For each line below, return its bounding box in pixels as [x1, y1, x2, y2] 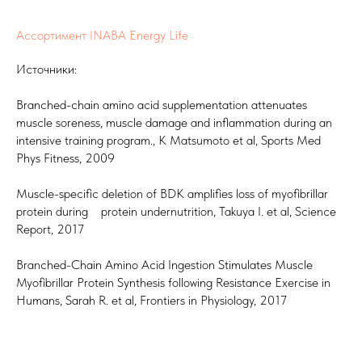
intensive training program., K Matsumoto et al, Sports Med [16, 132, 321, 148]
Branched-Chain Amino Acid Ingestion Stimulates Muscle [16, 256, 313, 272]
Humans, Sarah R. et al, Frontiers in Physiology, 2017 [16, 292, 287, 308]
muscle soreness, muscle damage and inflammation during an [16, 114, 332, 130]
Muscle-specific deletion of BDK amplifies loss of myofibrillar [16, 185, 328, 201]
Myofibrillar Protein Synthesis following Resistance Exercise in [16, 274, 330, 290]
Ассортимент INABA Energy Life [16, 27, 188, 43]
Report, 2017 [16, 221, 84, 237]
